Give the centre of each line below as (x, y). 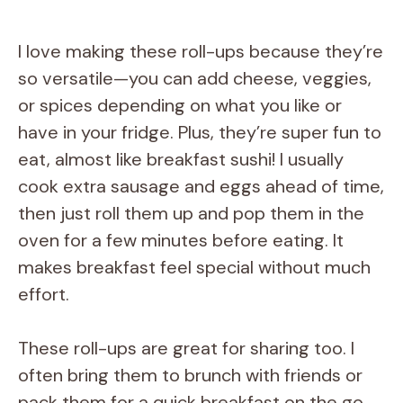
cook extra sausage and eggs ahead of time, (201, 186)
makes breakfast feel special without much (194, 267)
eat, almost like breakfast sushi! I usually (181, 159)
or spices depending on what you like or (180, 105)
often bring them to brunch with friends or (190, 375)
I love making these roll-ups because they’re (201, 51)
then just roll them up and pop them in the (191, 213)
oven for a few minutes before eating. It (181, 240)
